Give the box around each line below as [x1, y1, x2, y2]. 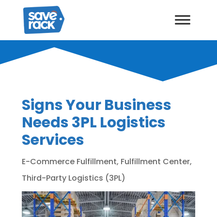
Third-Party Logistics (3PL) [21, 172, 125, 184]
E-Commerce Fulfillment [21, 155, 117, 167]
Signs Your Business [21, 94, 171, 115]
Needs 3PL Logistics [21, 112, 166, 133]
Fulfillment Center [120, 155, 190, 167]
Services [21, 129, 84, 150]
